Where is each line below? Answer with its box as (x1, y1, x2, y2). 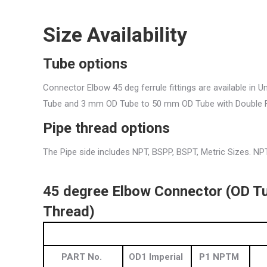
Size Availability (43, 22, 187, 46)
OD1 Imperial (128, 251, 183, 262)
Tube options (43, 55, 128, 72)
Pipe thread (43, 119, 117, 136)
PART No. (61, 251, 102, 262)
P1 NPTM (199, 251, 239, 262)
